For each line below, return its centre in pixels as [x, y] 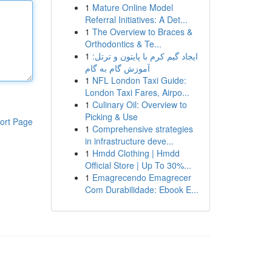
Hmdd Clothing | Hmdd [136, 153]
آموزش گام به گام [117, 68]
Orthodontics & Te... [123, 44]
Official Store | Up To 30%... [138, 165]
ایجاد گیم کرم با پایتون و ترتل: [145, 56]
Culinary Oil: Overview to [139, 104]
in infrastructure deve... [129, 141]
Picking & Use [111, 117]
